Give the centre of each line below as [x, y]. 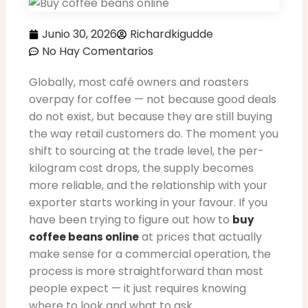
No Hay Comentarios [98, 52]
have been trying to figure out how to [131, 220]
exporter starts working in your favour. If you [148, 203]
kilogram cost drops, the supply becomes [141, 168]
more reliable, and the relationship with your [148, 186]
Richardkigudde [172, 34]
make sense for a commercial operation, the [150, 254]
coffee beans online [84, 237]
